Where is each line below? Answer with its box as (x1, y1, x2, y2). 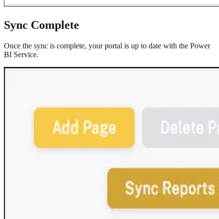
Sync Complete (4, 19, 79, 32)
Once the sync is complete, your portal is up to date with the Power (4, 41, 210, 50)
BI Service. (4, 50, 39, 59)
